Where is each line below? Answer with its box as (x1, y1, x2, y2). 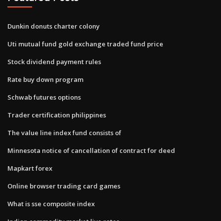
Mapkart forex (7, 163, 52, 173)
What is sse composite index (7, 199, 95, 208)
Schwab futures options (7, 92, 81, 102)
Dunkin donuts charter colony (7, 21, 100, 31)
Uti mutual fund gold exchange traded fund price (7, 39, 163, 48)
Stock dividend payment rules (7, 57, 101, 66)
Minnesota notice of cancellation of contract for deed (7, 146, 175, 155)
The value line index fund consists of (7, 128, 121, 137)
